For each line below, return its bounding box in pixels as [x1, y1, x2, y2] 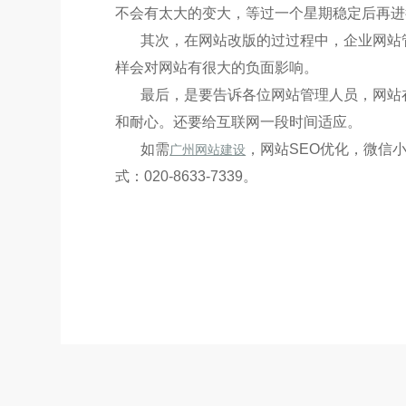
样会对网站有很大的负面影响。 [115, 60, 319, 75]
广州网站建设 [169, 142, 246, 157]
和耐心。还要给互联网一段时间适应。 [115, 114, 362, 130]
